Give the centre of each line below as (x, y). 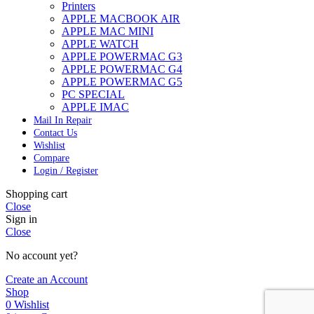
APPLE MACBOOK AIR (121, 18)
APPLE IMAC (95, 107)
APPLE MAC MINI (108, 31)
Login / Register (66, 170)
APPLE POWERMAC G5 (122, 81)
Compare (52, 158)
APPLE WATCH (100, 43)
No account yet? (42, 255)
